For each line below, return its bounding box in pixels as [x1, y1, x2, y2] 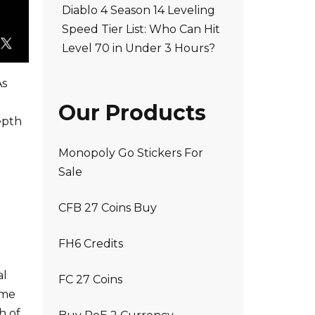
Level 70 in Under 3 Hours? [62, 41, 215, 55]
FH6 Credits [58, 237, 123, 250]
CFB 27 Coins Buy [58, 201, 157, 214]
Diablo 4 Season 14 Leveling [62, 3, 215, 17]
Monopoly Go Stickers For [58, 146, 203, 160]
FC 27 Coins [58, 273, 122, 286]
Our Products [58, 99, 206, 126]
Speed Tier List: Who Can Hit [62, 22, 220, 36]
